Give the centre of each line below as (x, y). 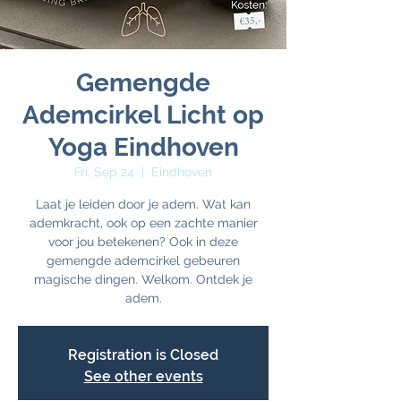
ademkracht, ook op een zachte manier (143, 223)
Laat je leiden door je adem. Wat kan (143, 204)
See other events (143, 376)
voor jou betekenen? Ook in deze (143, 242)
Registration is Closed (143, 355)
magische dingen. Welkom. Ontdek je (143, 279)
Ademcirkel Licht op (143, 115)
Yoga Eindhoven (143, 147)
